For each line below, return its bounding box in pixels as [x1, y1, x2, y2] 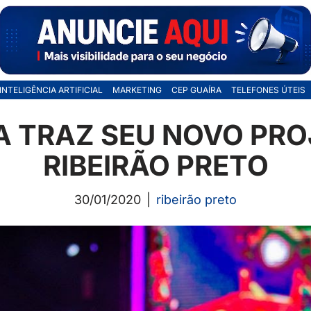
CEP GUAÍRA [171, 85, 221, 96]
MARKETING [112, 85, 162, 96]
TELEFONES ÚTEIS [230, 85, 305, 96]
